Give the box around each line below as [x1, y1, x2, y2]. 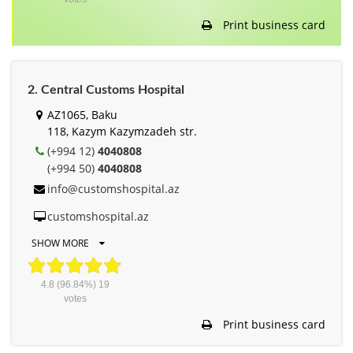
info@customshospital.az [47, 180, 180, 196]
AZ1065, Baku [47, 106, 117, 122]
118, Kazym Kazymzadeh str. [47, 123, 197, 139]
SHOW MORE [32, 236, 91, 250]
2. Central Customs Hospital [28, 83, 184, 96]
